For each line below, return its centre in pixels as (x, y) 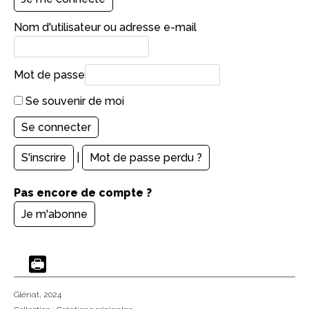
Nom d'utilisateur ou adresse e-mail (105, 28)
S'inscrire (44, 158)
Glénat (27, 295)
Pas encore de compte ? (83, 193)
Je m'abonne (54, 215)
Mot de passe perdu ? (146, 158)
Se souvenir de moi (73, 101)
